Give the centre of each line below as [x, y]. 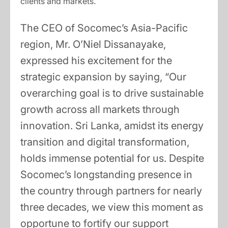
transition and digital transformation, [105, 142]
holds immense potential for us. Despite [112, 159]
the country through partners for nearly [111, 191]
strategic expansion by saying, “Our [103, 77]
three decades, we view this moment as [112, 207]
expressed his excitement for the [96, 61]
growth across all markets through [100, 110]
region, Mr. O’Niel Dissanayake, [93, 45]
